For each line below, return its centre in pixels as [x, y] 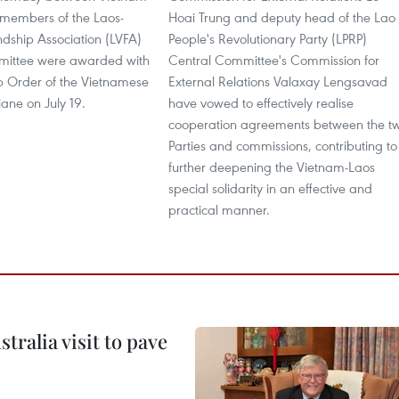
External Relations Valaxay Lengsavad [278, 81]
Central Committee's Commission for [274, 60]
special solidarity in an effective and [270, 188]
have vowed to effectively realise [261, 102]
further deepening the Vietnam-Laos [272, 167]
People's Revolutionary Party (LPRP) [268, 38]
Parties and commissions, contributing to [283, 145]
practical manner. [219, 209]
